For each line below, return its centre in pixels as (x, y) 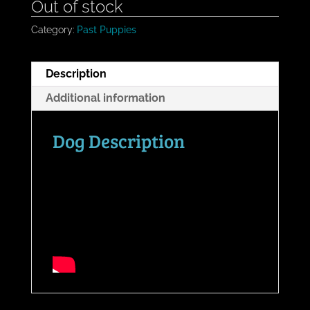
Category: (54, 29)
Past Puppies (106, 29)
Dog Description (118, 140)
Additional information (105, 98)
